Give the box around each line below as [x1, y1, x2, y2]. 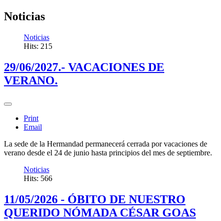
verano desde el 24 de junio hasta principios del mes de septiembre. [4, 148, 212, 157]
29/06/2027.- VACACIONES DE [4, 60, 164, 74]
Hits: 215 [24, 41, 52, 50]
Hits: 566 [24, 174, 52, 183]
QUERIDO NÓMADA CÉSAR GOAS [4, 206, 196, 219]
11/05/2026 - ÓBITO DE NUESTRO [4, 192, 185, 206]
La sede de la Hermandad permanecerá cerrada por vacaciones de [4, 139, 207, 148]
